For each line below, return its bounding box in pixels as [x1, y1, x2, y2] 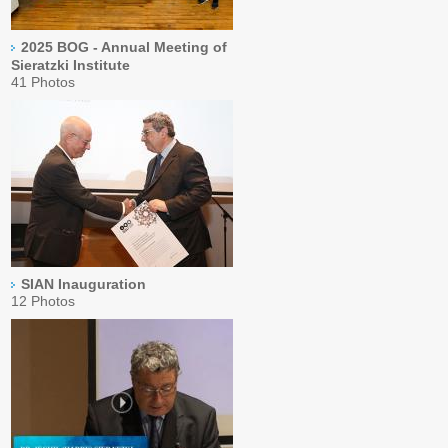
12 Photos [11, 293, 76, 309]
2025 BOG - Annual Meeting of [21, 39, 228, 55]
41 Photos [11, 74, 76, 90]
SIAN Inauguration [21, 276, 147, 292]
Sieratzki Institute [11, 57, 131, 73]
